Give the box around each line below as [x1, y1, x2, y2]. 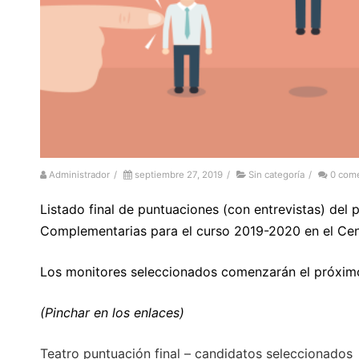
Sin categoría [248, 169, 305, 181]
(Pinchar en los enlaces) [40, 305, 184, 321]
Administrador [49, 169, 110, 181]
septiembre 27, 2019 [135, 169, 223, 181]
